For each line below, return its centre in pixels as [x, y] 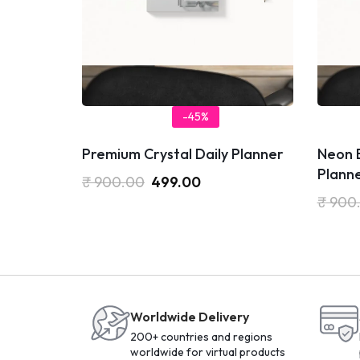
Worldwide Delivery [190, 316]
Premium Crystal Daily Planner [183, 153]
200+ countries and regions [201, 336]
